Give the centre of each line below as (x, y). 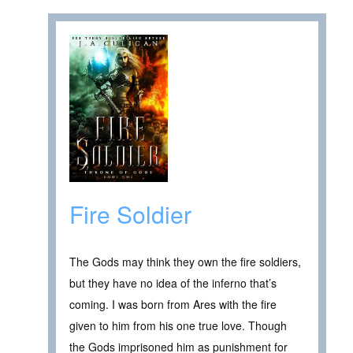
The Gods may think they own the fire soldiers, (185, 262)
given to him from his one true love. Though (178, 326)
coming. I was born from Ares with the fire (173, 305)
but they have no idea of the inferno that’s (173, 283)
